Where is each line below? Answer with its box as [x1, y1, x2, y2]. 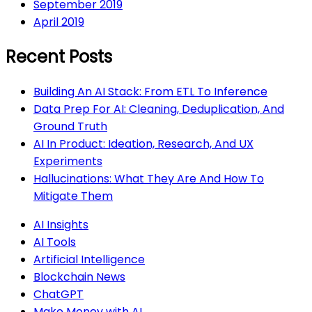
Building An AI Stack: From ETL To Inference [33, 84, 267, 100]
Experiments [33, 153, 102, 170]
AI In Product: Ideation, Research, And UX [33, 136, 253, 153]
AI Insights [33, 217, 88, 233]
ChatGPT [33, 286, 84, 303]
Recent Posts [6, 45, 112, 69]
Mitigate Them [33, 188, 113, 205]
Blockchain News [33, 269, 125, 286]
